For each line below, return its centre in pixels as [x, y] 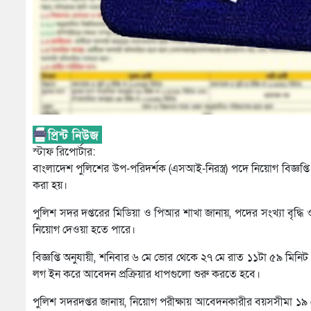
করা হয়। [50, 186]
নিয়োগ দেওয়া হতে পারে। [84, 230]
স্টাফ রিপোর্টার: [64, 152]
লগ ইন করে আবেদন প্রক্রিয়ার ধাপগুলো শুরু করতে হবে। [146, 275]
